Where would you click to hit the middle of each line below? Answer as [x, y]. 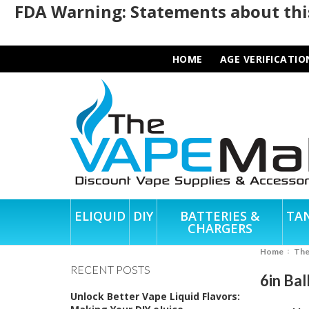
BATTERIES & [220, 216]
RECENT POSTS [110, 269]
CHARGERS [220, 228]
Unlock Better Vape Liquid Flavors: [155, 296]
